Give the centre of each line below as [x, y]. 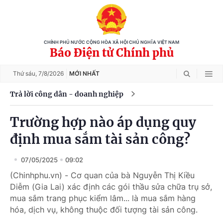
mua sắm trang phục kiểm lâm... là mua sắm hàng [103, 198]
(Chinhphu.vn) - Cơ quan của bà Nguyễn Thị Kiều [102, 175]
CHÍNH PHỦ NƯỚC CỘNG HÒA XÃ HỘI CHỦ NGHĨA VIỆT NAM [111, 42]
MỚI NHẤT [84, 73]
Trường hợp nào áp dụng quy [103, 122]
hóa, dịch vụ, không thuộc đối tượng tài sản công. [104, 210]
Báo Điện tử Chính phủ [111, 53]
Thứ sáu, [26, 73]
